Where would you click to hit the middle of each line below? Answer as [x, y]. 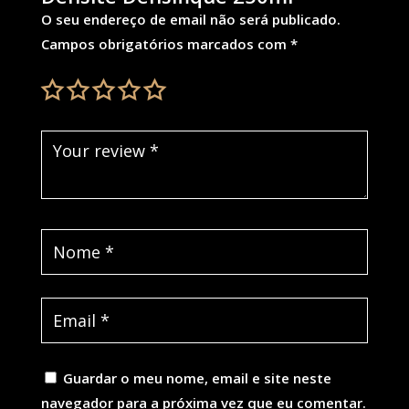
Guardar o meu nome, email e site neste [197, 378]
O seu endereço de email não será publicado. [190, 19]
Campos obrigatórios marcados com [165, 43]
